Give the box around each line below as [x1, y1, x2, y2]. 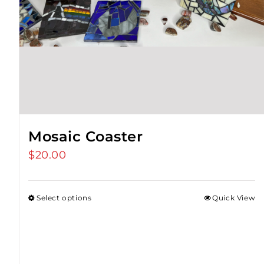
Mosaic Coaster [28, 128, 143, 146]
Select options [37, 193, 92, 203]
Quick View [212, 193, 256, 203]
